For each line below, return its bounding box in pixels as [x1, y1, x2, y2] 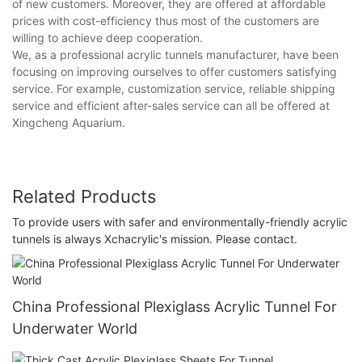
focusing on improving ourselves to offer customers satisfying [12, 64, 337, 78]
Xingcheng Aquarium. [12, 115, 125, 129]
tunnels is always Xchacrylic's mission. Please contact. [12, 232, 297, 246]
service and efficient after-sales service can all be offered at [12, 98, 330, 112]
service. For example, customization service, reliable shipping [12, 81, 335, 95]
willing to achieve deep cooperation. [12, 30, 203, 44]
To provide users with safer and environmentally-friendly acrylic [12, 215, 347, 229]
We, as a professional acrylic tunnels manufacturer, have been [12, 47, 339, 61]
